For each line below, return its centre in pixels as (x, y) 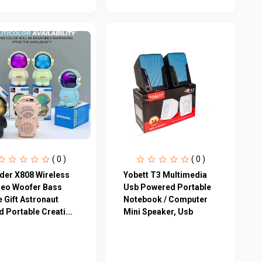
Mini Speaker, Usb (158, 211)
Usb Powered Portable (167, 187)
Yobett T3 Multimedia (165, 175)
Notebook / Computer (165, 199)
